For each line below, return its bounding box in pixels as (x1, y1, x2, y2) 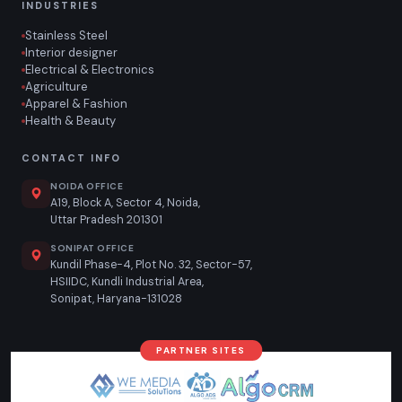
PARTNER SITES (156, 345, 246, 356)
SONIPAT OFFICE (50, 242, 134, 254)
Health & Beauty (25, 113, 116, 128)
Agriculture (25, 79, 88, 94)
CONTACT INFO (22, 152, 121, 164)
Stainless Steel (25, 28, 108, 43)
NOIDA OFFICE (50, 180, 123, 192)
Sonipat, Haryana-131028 (50, 292, 182, 306)
